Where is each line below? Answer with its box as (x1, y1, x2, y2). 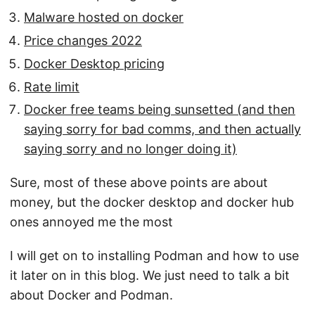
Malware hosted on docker (24, 10, 184, 25)
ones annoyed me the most (10, 214, 173, 230)
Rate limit (24, 79, 79, 94)
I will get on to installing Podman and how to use (10, 248, 299, 264)
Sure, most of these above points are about (10, 175, 268, 191)
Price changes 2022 (24, 32, 142, 48)
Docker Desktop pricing (24, 56, 165, 71)
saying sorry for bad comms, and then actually (24, 122, 301, 137)
